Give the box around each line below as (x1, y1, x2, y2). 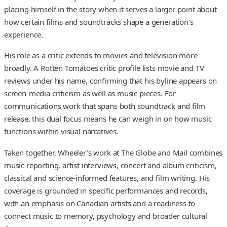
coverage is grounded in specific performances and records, (4, 185, 208, 196)
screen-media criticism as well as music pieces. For (4, 88, 176, 99)
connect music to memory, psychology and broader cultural (4, 210, 208, 221)
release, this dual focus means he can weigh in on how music (4, 113, 212, 124)
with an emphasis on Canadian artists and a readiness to (4, 198, 196, 208)
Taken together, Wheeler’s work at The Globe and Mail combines (4, 147, 223, 158)
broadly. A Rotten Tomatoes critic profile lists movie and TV (4, 63, 204, 73)
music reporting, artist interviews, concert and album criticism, (4, 160, 217, 170)
